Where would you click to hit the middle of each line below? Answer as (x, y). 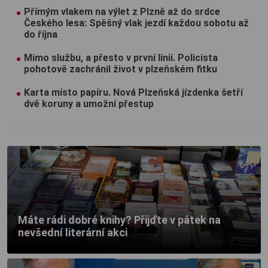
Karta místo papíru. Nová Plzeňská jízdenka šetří (133, 92)
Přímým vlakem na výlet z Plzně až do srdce (122, 11)
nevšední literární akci (73, 232)
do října (41, 34)
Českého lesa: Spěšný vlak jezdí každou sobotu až (136, 23)
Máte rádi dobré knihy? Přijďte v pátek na (119, 220)
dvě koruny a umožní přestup (89, 103)
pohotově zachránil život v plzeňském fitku (121, 69)
